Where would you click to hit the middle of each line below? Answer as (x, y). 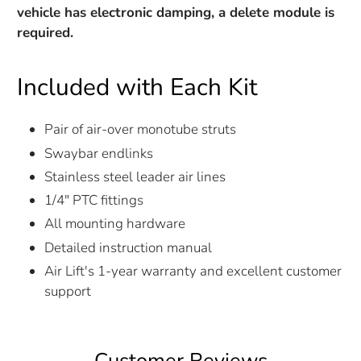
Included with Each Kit (137, 88)
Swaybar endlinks (99, 153)
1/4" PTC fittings (94, 201)
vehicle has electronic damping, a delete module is (176, 13)
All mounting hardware (115, 224)
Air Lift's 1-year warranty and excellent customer (193, 271)
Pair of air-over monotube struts (141, 130)
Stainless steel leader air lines (135, 176)
